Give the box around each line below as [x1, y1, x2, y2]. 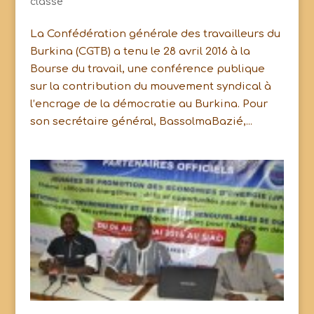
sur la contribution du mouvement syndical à [29, 81, 271, 93]
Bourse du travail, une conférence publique [29, 63, 265, 76]
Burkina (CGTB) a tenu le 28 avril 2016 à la [29, 46, 250, 58]
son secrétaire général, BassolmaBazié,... [29, 116, 252, 128]
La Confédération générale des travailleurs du [29, 28, 280, 41]
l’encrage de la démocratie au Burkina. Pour [29, 98, 268, 111]
